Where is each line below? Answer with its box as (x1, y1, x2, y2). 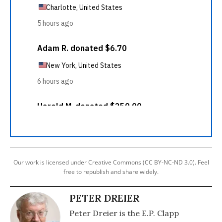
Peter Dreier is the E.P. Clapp (69, 208, 179, 218)
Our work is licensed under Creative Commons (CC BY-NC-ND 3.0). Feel (13, 158, 209, 166)
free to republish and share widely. (63, 167, 159, 176)
